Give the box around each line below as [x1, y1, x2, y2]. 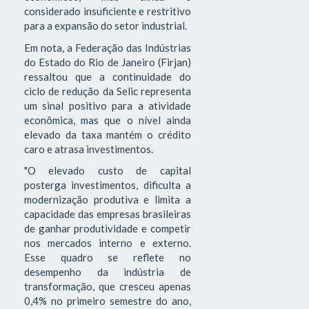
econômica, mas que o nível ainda [24, 113, 191, 126]
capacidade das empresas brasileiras [24, 208, 191, 221]
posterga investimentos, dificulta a [24, 179, 191, 192]
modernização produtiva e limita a [24, 193, 191, 206]
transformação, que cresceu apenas [24, 280, 191, 293]
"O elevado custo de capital [24, 164, 191, 177]
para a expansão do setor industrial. [24, 19, 187, 32]
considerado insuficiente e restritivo [24, 5, 191, 18]
